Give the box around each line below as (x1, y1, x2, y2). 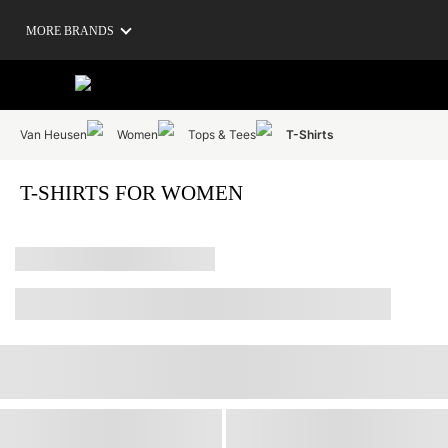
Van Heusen (20, 126, 87, 142)
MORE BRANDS (26, 23, 114, 38)
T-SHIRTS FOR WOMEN (20, 181, 243, 205)
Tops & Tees (188, 126, 256, 142)
